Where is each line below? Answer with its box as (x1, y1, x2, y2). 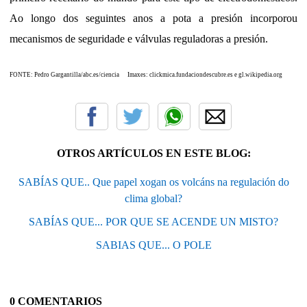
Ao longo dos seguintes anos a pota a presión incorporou (10, 12, 297, 24)
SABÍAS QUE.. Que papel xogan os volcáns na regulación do (18, 175, 289, 188)
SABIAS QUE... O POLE (95, 238, 212, 251)
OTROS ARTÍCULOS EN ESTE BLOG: (56, 147, 251, 159)
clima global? (125, 192, 182, 204)
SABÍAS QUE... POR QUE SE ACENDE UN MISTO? (29, 215, 278, 228)
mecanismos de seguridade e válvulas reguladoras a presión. (10, 32, 268, 45)
